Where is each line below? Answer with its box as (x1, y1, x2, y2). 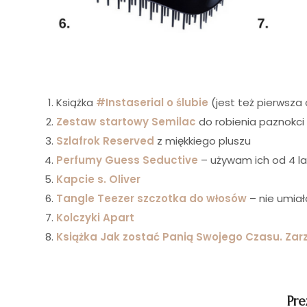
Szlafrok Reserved (56, 133, 154, 148)
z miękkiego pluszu (154, 133, 251, 148)
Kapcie (56, 171, 97, 186)
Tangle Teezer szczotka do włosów (56, 191, 247, 206)
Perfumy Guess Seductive (56, 152, 198, 167)
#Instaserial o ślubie (96, 95, 208, 110)
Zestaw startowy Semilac (56, 114, 196, 129)
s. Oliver (97, 171, 140, 186)
